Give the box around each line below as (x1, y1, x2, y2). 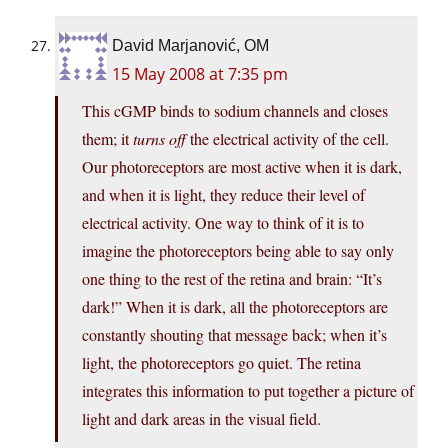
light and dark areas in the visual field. (82, 408, 321, 430)
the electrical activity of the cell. (186, 128, 389, 150)
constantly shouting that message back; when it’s (82, 324, 387, 346)
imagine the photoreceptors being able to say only (82, 240, 394, 262)
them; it (82, 128, 133, 150)
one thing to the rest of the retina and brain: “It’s (82, 268, 382, 290)
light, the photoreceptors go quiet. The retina (82, 352, 361, 374)
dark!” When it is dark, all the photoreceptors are (82, 296, 388, 318)
